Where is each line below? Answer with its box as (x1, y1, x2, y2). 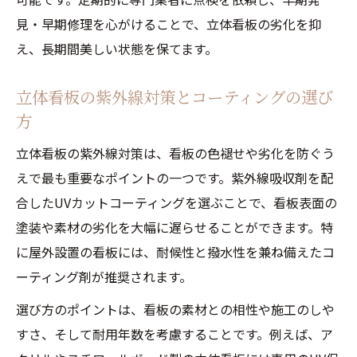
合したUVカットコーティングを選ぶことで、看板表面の (16, 193, 337, 212)
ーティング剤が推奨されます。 (16, 267, 192, 286)
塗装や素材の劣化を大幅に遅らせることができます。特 (16, 218, 333, 237)
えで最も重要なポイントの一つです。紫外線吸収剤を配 (16, 168, 333, 187)
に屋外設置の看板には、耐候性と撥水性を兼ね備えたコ (16, 242, 335, 261)
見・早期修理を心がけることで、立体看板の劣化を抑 (16, 14, 321, 33)
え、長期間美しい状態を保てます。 (16, 39, 218, 58)
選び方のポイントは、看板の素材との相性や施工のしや (16, 300, 335, 319)
